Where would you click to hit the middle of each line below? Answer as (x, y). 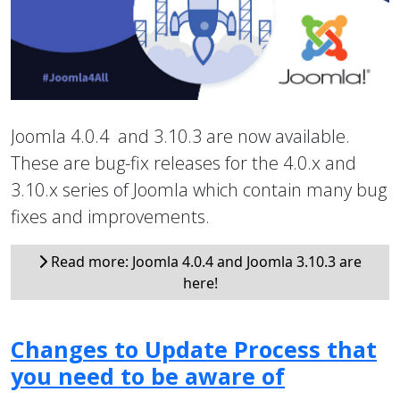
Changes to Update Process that (194, 350)
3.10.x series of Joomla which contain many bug (199, 190)
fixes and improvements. (110, 217)
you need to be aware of (148, 376)
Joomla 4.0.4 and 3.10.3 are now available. (180, 137)
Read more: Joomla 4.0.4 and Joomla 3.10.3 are (204, 262)
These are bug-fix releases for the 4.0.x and (183, 163)
